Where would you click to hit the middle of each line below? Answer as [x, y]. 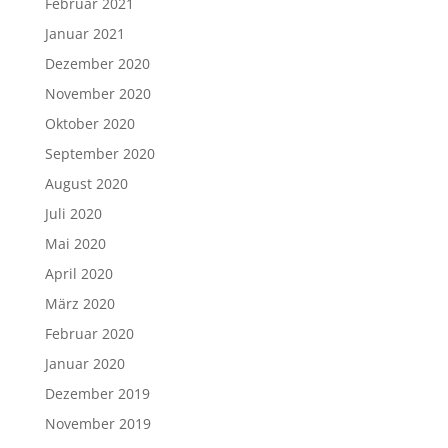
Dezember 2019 [97, 393]
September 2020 [99, 153]
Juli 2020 [73, 213]
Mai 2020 [75, 243]
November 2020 [97, 93]
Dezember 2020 [97, 63]
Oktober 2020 [89, 123]
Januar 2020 [84, 363]
